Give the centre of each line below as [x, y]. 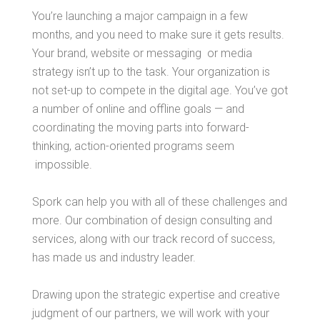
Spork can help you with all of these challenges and [159, 201]
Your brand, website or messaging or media [142, 53]
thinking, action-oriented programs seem [133, 146]
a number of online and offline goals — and [138, 109]
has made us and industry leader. [114, 257]
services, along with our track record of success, [153, 239]
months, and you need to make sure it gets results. [158, 34]
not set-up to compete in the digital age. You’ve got [160, 90]
